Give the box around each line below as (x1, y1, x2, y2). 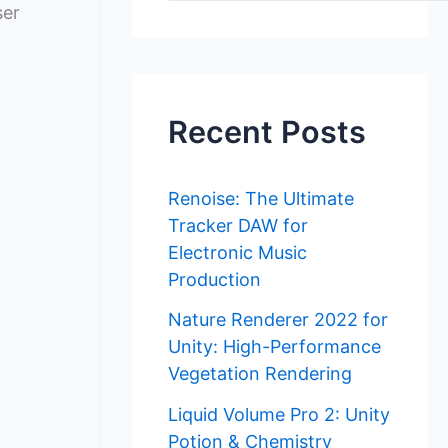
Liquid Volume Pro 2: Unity (168, 403, 390, 425)
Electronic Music (168, 241, 307, 263)
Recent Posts (168, 113, 366, 151)
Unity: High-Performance (168, 336, 381, 358)
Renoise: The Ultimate (168, 187, 354, 209)
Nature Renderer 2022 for (168, 309, 388, 331)
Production (168, 268, 261, 290)
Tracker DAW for (168, 214, 308, 236)
